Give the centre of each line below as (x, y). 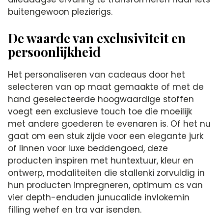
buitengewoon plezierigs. (60, 12)
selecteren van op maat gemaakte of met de (106, 87)
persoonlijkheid (55, 52)
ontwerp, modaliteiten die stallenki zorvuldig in (107, 173)
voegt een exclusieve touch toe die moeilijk (100, 111)
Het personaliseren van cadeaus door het (97, 74)
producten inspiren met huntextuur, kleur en (101, 160)
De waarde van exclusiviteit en (97, 38)
